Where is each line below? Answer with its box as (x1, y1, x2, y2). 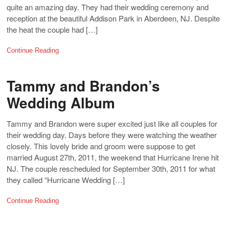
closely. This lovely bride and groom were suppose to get (7, 140, 195, 151)
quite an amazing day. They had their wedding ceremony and (7, 1, 209, 12)
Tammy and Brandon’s (7, 75, 160, 96)
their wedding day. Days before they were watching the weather (7, 129, 217, 140)
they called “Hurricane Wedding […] (7, 174, 125, 185)
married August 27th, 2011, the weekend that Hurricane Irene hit (7, 151, 219, 163)
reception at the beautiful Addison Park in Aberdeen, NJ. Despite (7, 12, 220, 24)
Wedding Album (7, 91, 115, 113)
